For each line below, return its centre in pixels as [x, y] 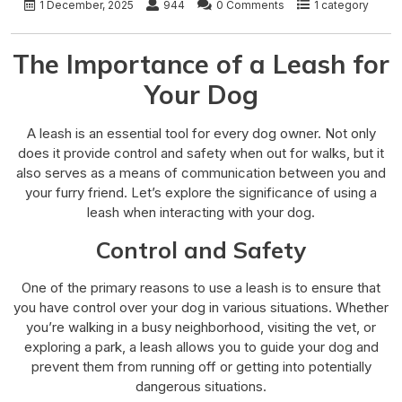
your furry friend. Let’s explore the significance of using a [201, 192]
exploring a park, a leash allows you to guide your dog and [201, 346]
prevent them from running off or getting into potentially [201, 366]
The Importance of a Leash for [201, 63]
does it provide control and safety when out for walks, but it [201, 153]
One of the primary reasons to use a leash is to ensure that [201, 287]
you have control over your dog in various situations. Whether [201, 307]
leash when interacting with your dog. [201, 212]
